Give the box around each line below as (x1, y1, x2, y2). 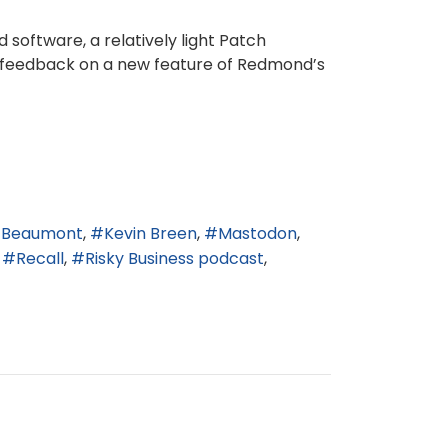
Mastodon (218, 222, 297, 246)
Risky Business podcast (85, 246, 264, 270)
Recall (16, 246, 64, 270)
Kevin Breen (104, 222, 197, 246)
